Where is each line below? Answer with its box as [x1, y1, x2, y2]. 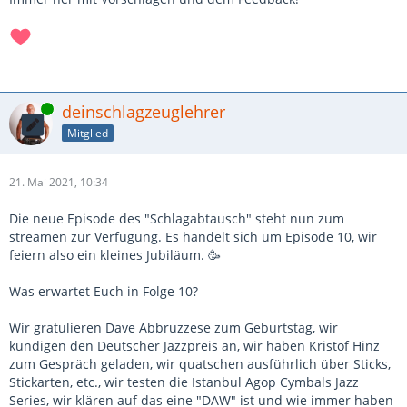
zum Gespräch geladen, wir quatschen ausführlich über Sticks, [9, 355, 391, 372]
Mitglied [67, 124, 108, 141]
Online [9, 101, 42, 116]
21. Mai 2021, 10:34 [9, 174, 108, 190]
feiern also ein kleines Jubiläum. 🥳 [9, 246, 221, 263]
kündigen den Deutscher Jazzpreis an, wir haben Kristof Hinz [9, 337, 380, 354]
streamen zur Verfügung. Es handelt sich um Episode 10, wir [9, 228, 377, 245]
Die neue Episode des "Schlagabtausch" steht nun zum [9, 210, 344, 227]
